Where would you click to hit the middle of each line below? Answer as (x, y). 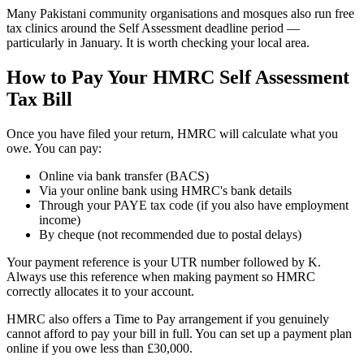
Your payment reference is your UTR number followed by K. (164, 262)
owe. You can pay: (54, 149)
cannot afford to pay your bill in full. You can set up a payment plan (179, 334)
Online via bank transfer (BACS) (124, 176)
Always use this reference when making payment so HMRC (161, 277)
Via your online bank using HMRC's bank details (165, 191)
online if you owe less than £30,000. (100, 349)
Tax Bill (39, 100)
